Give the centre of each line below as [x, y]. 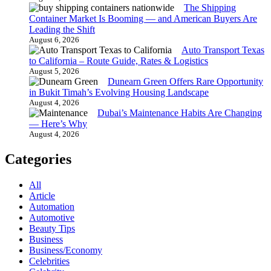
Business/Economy [66, 250]
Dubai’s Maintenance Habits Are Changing [180, 113]
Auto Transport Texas [223, 50]
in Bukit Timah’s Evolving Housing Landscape [119, 93]
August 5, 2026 [54, 71]
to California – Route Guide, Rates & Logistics [119, 61]
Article [42, 196]
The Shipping [210, 8]
